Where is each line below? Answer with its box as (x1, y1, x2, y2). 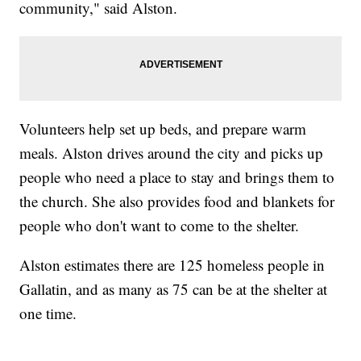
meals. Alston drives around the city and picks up (19, 142, 324, 163)
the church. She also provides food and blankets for (19, 190, 335, 211)
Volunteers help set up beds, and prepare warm (19, 118, 307, 139)
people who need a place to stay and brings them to (19, 166, 335, 187)
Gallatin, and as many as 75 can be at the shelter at (19, 278, 328, 299)
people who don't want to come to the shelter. (19, 214, 300, 235)
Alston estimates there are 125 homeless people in (19, 254, 326, 275)
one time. (19, 302, 77, 323)
